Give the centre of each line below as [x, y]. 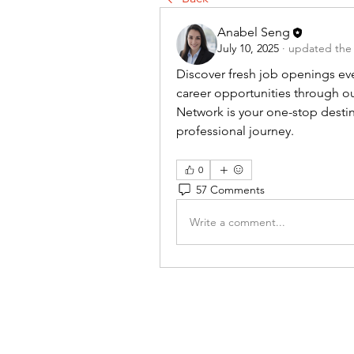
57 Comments [230, 189]
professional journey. [235, 131]
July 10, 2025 [248, 49]
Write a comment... [237, 222]
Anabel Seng [254, 32]
